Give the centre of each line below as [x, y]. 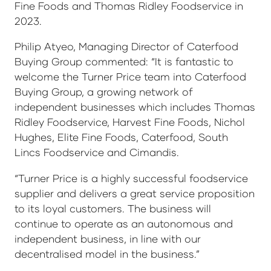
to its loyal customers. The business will [113, 208]
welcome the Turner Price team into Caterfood [130, 77]
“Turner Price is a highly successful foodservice [131, 178]
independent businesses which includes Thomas [135, 107]
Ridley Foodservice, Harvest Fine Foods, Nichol [130, 122]
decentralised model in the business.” [107, 253]
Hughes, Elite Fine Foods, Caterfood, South [121, 137]
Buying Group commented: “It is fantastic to [124, 62]
